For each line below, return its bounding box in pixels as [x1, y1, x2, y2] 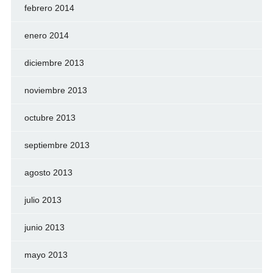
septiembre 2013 [24, 140, 90, 150]
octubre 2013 [24, 112, 76, 122]
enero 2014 [24, 30, 69, 40]
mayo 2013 [24, 249, 68, 260]
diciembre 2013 [24, 57, 84, 68]
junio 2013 [24, 222, 65, 232]
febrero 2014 [24, 2, 74, 13]
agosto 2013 [24, 167, 73, 177]
